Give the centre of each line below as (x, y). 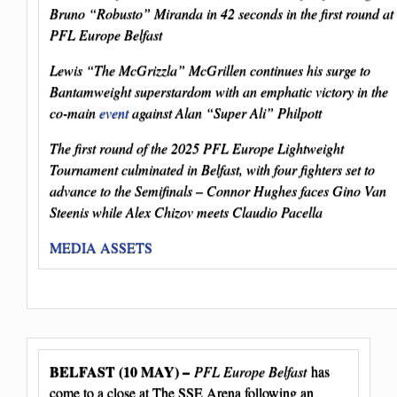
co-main (74, 112)
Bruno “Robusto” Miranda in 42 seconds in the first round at (222, 12)
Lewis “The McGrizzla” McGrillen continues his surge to (210, 69)
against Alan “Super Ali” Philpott (225, 112)
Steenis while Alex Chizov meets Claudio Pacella (188, 211)
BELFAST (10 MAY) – (120, 370)
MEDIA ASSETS (101, 246)
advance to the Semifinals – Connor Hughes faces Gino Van (218, 190)
